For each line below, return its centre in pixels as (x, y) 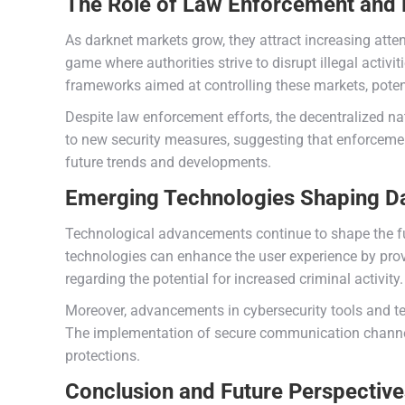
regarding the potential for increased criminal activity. (234, 279)
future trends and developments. (168, 162)
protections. (103, 356)
